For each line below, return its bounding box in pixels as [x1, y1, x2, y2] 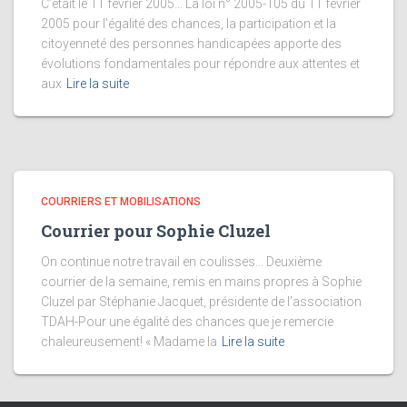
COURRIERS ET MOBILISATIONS [41, 195, 201, 208]
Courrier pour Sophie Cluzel [41, 220, 271, 242]
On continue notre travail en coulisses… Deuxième [41, 254, 322, 269]
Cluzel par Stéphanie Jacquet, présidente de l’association [41, 294, 362, 309]
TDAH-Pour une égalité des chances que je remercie [41, 314, 333, 329]
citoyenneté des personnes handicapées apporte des [41, 36, 342, 51]
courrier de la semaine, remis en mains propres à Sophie [41, 274, 362, 289]
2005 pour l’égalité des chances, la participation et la [41, 16, 336, 31]
